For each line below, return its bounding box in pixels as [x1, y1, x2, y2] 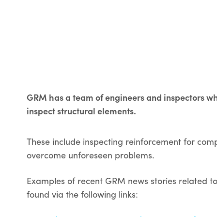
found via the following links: [27, 188, 139, 201]
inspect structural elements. [27, 105, 137, 117]
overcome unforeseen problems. [27, 149, 155, 161]
